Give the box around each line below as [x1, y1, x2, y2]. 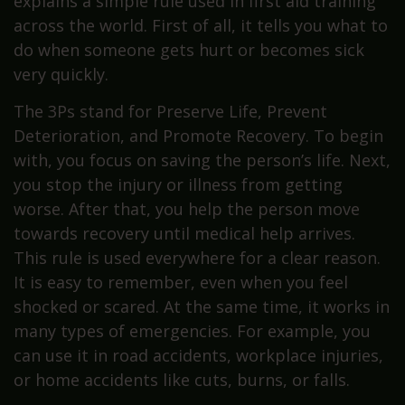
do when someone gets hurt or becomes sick [14, 38, 364, 61]
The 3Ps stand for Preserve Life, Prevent [14, 99, 327, 122]
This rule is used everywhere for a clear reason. [14, 246, 381, 268]
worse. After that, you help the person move [14, 197, 360, 220]
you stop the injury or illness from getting [14, 173, 343, 195]
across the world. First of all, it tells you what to [14, 14, 388, 36]
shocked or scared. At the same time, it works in [14, 295, 390, 317]
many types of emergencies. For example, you [14, 319, 371, 342]
